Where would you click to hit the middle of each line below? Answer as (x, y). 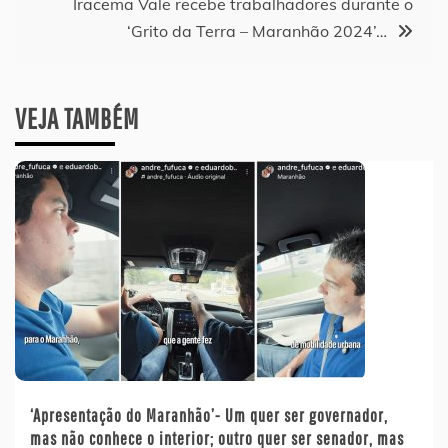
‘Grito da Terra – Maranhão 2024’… (257, 31)
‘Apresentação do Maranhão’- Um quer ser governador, (209, 416)
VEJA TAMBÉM (77, 119)
